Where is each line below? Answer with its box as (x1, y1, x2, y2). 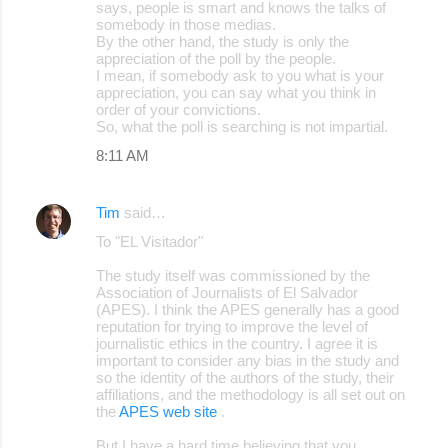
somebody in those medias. (96, 15, 276, 33)
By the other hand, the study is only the (96, 32, 349, 50)
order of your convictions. (96, 100, 261, 118)
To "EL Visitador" (96, 232, 203, 250)
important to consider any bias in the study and (96, 351, 399, 369)
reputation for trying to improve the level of (96, 317, 368, 335)
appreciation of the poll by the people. (96, 49, 336, 67)
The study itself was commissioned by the (96, 266, 370, 284)
